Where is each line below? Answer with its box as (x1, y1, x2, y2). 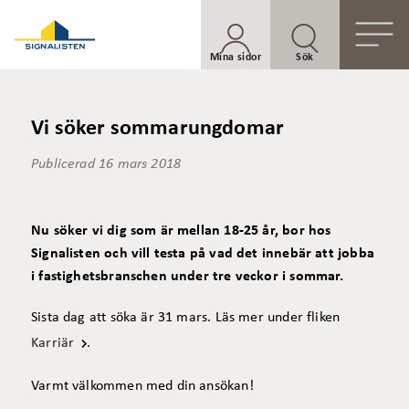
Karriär (31, 336, 75, 351)
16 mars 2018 (99, 157, 182, 172)
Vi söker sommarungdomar (31, 118, 285, 140)
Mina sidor (210, 52, 261, 63)
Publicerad (31, 157, 95, 172)
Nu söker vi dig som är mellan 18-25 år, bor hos (31, 224, 331, 238)
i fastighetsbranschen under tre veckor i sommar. (31, 269, 344, 284)
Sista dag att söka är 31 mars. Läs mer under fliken (31, 310, 341, 325)
